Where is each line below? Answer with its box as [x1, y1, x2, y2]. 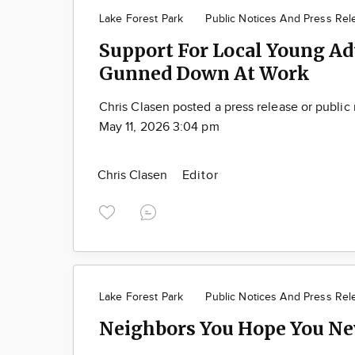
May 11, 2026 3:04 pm [99, 119, 219, 135]
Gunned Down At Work [99, 61, 310, 85]
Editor [181, 167, 219, 183]
